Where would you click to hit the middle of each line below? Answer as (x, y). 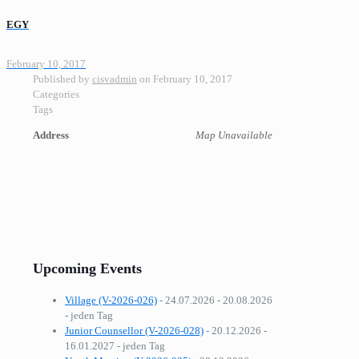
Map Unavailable (234, 135)
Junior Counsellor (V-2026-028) (134, 331)
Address (51, 135)
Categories (56, 95)
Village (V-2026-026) (111, 301)
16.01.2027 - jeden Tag (115, 346)
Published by (61, 79)
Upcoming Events (87, 269)
